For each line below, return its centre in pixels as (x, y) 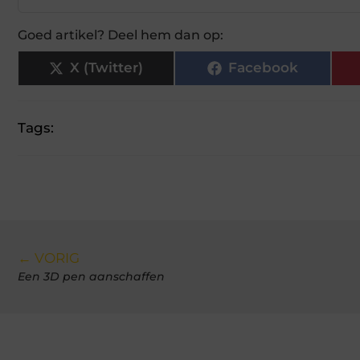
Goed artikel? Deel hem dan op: (121, 35)
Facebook (263, 68)
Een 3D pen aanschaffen (91, 276)
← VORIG (49, 258)
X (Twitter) (106, 68)
